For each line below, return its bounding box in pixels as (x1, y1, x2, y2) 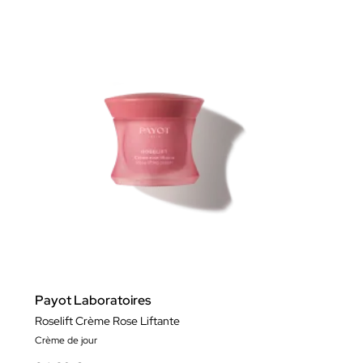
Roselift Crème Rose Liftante (35, 313, 180, 328)
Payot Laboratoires (35, 291, 151, 309)
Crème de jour (35, 333, 97, 347)
